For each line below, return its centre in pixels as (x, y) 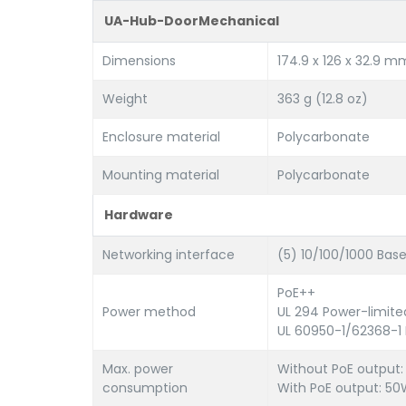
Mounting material (161, 175)
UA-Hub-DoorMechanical (192, 21)
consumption (145, 388)
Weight (125, 99)
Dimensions (139, 61)
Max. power (138, 369)
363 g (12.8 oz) (323, 99)
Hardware (139, 215)
